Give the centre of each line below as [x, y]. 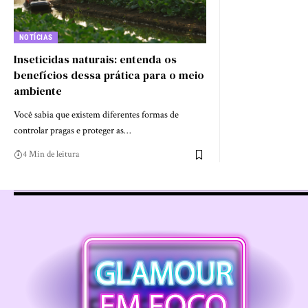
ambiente [38, 91]
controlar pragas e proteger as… [72, 131]
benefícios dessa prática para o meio [109, 75]
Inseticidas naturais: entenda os [95, 59]
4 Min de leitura [51, 155]
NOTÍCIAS [36, 38]
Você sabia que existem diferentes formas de [96, 115]
